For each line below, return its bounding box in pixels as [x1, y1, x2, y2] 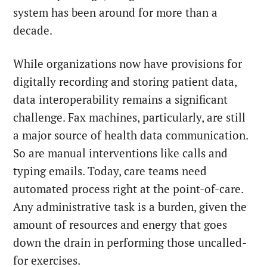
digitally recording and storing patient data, [13, 74, 237, 89]
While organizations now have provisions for [13, 56, 243, 71]
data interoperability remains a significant [13, 92, 228, 107]
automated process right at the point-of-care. [13, 181, 244, 196]
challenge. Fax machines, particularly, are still [13, 110, 246, 125]
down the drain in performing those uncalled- [13, 235, 247, 250]
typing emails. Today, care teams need [13, 163, 207, 178]
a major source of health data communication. [13, 128, 249, 142]
